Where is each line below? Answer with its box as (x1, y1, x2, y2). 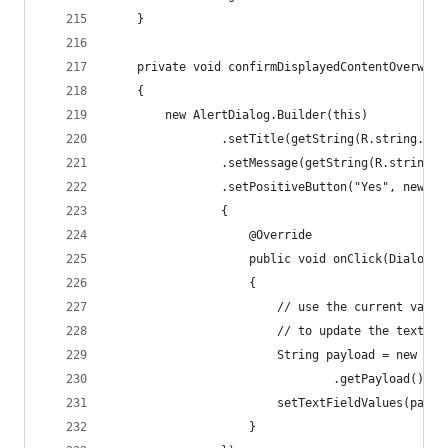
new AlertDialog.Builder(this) (109, 108, 368, 122)
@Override (109, 228, 312, 242)
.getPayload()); (109, 372, 438, 386)
